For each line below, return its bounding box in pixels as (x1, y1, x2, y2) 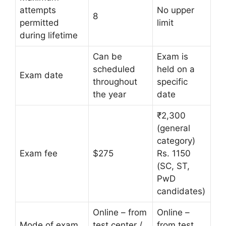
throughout (93, 76, 137, 87)
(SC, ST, (157, 160, 190, 171)
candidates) (157, 186, 205, 196)
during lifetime (20, 30, 78, 40)
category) (157, 135, 195, 146)
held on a (157, 64, 195, 74)
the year (93, 89, 126, 99)
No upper (157, 5, 194, 15)
